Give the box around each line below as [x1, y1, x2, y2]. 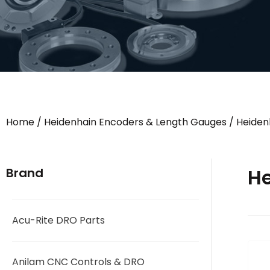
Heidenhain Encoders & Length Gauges [44, 115, 227, 129]
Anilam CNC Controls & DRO [12, 255, 145, 269]
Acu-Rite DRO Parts [12, 213, 105, 227]
